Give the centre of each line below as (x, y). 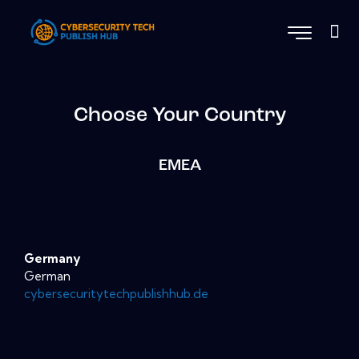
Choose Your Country (179, 115)
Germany (52, 258)
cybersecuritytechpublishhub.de (116, 293)
